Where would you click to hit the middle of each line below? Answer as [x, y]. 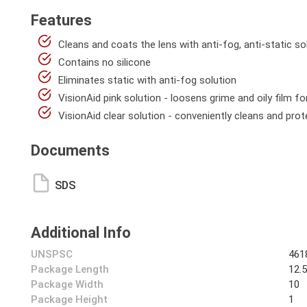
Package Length [70, 269]
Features [61, 20]
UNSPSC [52, 254]
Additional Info [81, 233]
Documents [70, 150]
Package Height [69, 299]
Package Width [67, 284]
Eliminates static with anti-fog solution [147, 80]
